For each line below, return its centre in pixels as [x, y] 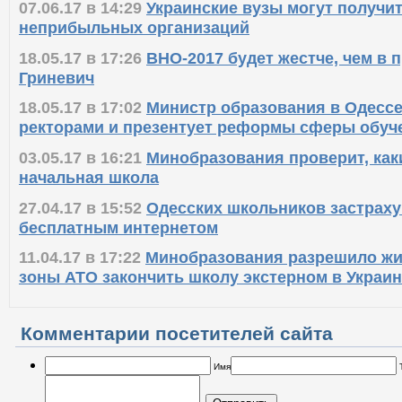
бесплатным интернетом [118, 233]
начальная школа [89, 183]
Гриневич [57, 83]
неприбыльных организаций [134, 33]
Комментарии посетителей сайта [177, 339]
